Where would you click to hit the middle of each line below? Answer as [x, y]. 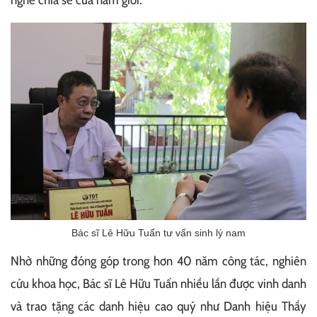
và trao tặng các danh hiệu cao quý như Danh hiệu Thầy [158, 306]
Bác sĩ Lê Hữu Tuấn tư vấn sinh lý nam [158, 232]
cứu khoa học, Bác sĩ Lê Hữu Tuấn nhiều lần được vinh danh [158, 283]
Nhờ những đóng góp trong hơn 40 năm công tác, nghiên [158, 261]
